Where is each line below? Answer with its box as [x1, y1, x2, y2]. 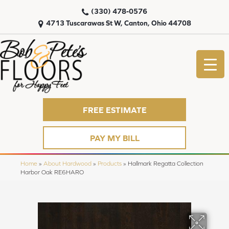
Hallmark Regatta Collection [128, 160, 203, 167]
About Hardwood [43, 160, 91, 167]
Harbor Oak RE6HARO [20, 169, 84, 176]
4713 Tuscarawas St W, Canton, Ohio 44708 [45, 19, 191, 27]
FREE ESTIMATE [82, 105, 147, 114]
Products [98, 160, 122, 167]
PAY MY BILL [89, 133, 140, 143]
